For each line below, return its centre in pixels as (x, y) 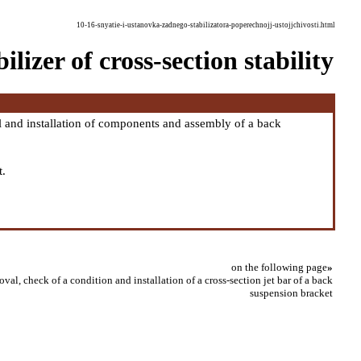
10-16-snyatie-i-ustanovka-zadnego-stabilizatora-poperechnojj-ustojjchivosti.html (206, 25)
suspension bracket (291, 293)
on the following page (279, 267)
